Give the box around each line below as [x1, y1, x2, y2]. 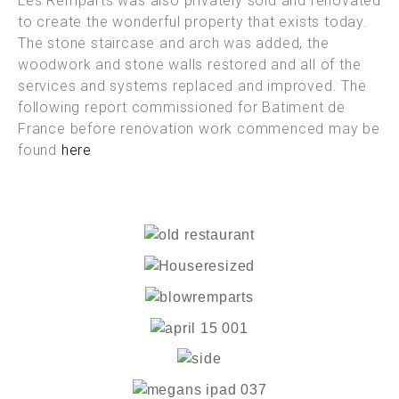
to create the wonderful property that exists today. [18, 12, 368, 30]
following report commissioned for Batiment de [18, 98, 346, 116]
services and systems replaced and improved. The [18, 77, 367, 94]
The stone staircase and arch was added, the [18, 34, 330, 52]
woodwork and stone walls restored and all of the [18, 55, 362, 73]
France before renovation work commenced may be [18, 119, 380, 137]
